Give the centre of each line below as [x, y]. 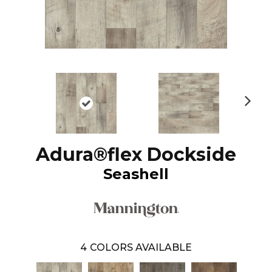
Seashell [136, 174]
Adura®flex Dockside [136, 154]
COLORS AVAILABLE [141, 247]
